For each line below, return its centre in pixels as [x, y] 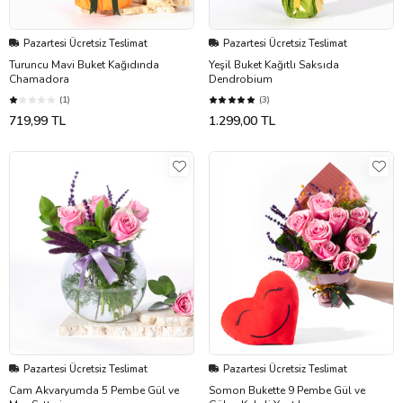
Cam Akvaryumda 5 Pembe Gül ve [94, 390]
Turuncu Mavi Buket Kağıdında [84, 64]
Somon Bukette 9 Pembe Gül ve [287, 390]
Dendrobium [241, 79]
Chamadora [39, 79]
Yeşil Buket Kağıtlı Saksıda [274, 64]
